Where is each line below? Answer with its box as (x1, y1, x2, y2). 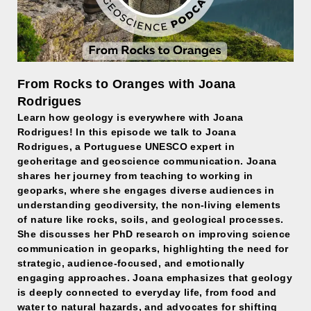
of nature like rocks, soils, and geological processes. (17, 214, 284, 225)
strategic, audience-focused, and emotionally (17, 258, 245, 269)
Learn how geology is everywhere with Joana (17, 112, 244, 123)
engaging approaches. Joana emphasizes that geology (17, 272, 292, 283)
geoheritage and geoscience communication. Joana (17, 155, 277, 167)
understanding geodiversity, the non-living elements (17, 199, 281, 210)
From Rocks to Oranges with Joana (17, 77, 236, 91)
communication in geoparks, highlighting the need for (17, 243, 289, 254)
